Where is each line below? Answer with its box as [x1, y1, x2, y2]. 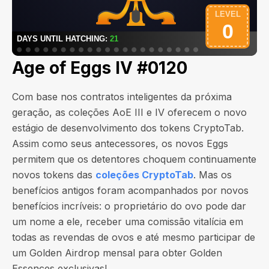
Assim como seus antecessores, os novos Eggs [12, 138, 228, 150]
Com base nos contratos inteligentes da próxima [12, 91, 232, 103]
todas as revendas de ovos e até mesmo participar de [12, 231, 255, 243]
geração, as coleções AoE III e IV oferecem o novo [12, 106, 247, 118]
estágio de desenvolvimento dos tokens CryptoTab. [12, 122, 244, 134]
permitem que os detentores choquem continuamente [12, 153, 256, 165]
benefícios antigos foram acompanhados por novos [12, 184, 249, 196]
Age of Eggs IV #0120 [12, 58, 187, 78]
